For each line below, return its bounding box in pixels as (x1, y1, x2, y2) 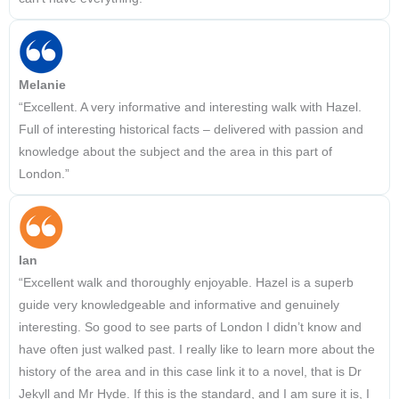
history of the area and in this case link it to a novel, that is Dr (19, 365, 362, 379)
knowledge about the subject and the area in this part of (19, 145, 332, 159)
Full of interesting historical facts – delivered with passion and (19, 123, 363, 137)
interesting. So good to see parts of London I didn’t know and (19, 321, 362, 335)
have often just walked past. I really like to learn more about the (19, 343, 375, 357)
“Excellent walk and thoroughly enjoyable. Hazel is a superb (19, 276, 354, 290)
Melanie (19, 78, 66, 93)
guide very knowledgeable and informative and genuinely (19, 298, 339, 313)
